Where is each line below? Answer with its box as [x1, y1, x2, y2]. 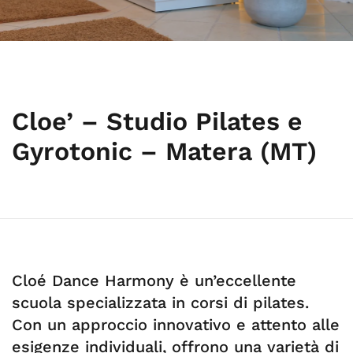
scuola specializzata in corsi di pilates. [12, 293, 309, 312]
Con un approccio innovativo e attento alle [12, 315, 340, 334]
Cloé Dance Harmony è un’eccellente [12, 271, 296, 290]
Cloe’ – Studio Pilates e [12, 106, 303, 136]
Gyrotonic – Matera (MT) [12, 136, 317, 166]
